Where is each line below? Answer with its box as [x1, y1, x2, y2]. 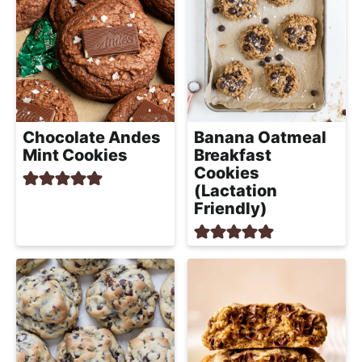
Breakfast [194, 145, 271, 165]
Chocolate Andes [23, 127, 161, 147]
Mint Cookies [23, 145, 128, 165]
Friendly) [194, 198, 267, 218]
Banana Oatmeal [194, 127, 326, 147]
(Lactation [194, 180, 277, 200]
